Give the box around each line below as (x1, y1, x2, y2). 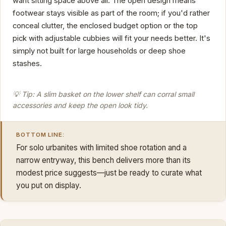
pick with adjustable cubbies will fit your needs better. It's (13, 34, 210, 43)
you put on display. (16, 181, 81, 191)
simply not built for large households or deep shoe (13, 46, 186, 56)
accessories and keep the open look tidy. (13, 100, 148, 109)
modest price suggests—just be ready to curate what (16, 168, 202, 178)
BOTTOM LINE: (16, 131, 65, 139)
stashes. (13, 59, 42, 69)
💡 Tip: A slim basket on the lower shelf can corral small (13, 89, 194, 98)
